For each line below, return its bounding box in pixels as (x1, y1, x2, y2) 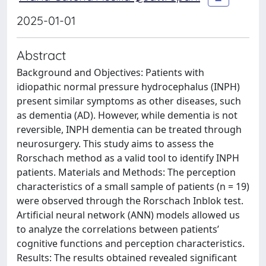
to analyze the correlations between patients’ (17, 223, 219, 236)
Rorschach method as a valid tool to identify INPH (17, 151, 239, 164)
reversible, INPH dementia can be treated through (17, 123, 242, 136)
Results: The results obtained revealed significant (17, 251, 237, 264)
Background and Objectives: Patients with (17, 66, 204, 79)
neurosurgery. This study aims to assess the (17, 137, 214, 150)
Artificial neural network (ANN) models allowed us (17, 208, 240, 221)
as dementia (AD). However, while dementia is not (17, 109, 237, 122)
